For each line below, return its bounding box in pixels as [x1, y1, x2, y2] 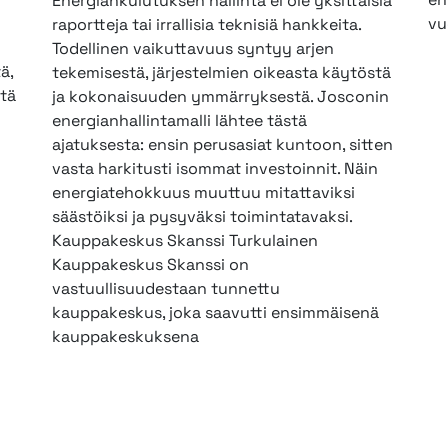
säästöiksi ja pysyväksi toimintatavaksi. [51, 206, 352, 228]
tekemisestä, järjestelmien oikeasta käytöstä [51, 62, 391, 84]
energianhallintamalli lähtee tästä [51, 110, 307, 132]
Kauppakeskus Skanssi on [51, 254, 249, 276]
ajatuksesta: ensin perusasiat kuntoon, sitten [51, 134, 393, 156]
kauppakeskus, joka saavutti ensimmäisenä [51, 302, 379, 324]
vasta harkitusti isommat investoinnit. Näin [51, 158, 378, 180]
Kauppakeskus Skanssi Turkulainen [51, 230, 318, 252]
